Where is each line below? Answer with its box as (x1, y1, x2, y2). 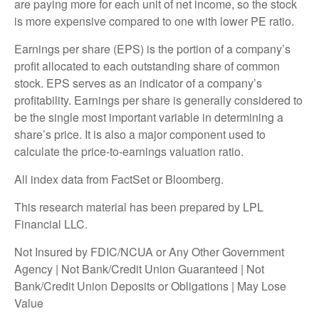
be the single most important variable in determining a (14, 108, 283, 125)
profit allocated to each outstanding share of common (14, 57, 280, 74)
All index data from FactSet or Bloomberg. (14, 170, 224, 187)
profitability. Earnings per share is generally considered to (14, 91, 303, 108)
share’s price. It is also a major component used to (14, 125, 266, 142)
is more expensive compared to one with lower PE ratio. (14, 12, 294, 29)
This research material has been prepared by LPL (14, 198, 263, 215)
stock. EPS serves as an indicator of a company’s (14, 74, 262, 91)
